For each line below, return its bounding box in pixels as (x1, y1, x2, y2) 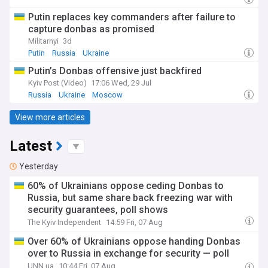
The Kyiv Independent (28, 218, 102, 227)
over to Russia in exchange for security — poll (28, 248, 230, 259)
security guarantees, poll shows (28, 204, 169, 215)
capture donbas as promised (28, 23, 154, 35)
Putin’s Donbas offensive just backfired (28, 65, 202, 77)
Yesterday (19, 162, 58, 171)
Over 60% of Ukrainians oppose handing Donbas (28, 236, 241, 247)
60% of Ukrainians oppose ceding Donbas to (28, 180, 224, 191)
